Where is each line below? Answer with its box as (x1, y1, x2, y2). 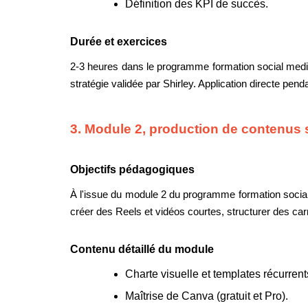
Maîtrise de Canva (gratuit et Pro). (125, 289, 288, 302)
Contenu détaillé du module (70, 243, 214, 256)
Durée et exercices (70, 36, 167, 48)
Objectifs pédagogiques (70, 164, 195, 176)
